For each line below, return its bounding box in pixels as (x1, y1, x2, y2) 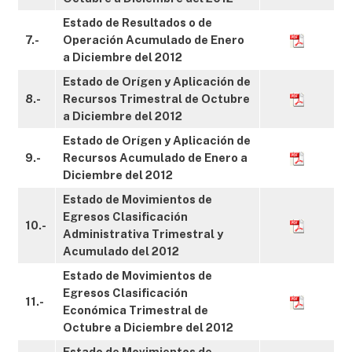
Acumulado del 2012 (63, 244, 179, 258)
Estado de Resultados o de (63, 16, 212, 29)
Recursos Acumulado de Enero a (63, 151, 247, 164)
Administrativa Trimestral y (63, 227, 223, 240)
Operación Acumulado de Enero (63, 33, 244, 46)
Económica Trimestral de (63, 303, 208, 317)
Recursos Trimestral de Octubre (63, 92, 250, 105)
